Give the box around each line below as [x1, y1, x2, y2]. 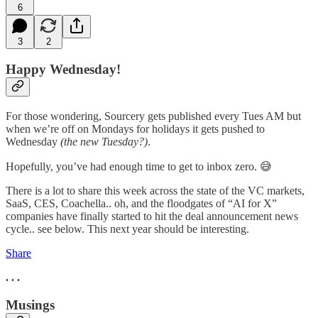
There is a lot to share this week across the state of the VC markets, [6, 184, 305, 197]
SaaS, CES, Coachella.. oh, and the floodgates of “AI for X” [6, 197, 277, 209]
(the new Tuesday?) [60, 135, 148, 148]
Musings [6, 297, 55, 312]
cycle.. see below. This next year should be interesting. [6, 222, 252, 235]
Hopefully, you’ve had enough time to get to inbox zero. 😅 [6, 160, 272, 172]
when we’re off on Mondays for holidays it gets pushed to [6, 122, 265, 135]
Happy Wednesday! [6, 62, 121, 77]
